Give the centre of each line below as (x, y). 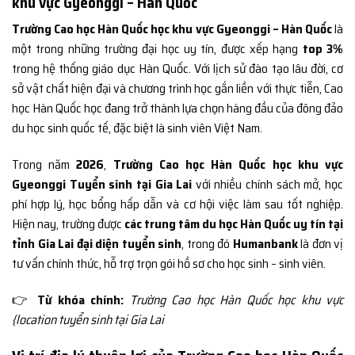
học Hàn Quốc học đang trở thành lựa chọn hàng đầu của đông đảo (177, 109)
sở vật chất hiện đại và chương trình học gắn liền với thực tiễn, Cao (177, 89)
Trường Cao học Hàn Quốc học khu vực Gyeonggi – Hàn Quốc (172, 29)
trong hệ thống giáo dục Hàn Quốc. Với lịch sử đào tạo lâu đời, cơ (177, 69)
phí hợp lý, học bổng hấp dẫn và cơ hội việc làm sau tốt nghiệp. (177, 204)
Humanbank (265, 244)
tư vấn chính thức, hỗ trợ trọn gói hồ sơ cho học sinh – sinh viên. (169, 264)
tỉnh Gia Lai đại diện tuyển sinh (97, 244)
